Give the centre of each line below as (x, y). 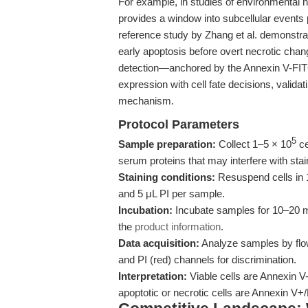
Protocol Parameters (179, 124)
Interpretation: (153, 276)
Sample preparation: (167, 144)
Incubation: (145, 210)
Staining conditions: (167, 177)
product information (178, 227)
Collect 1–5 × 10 (254, 144)
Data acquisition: (159, 243)
